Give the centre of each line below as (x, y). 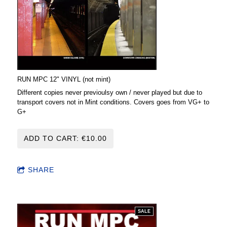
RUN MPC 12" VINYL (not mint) (64, 80)
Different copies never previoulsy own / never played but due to (110, 93)
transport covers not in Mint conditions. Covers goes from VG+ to (113, 102)
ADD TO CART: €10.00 (65, 139)
